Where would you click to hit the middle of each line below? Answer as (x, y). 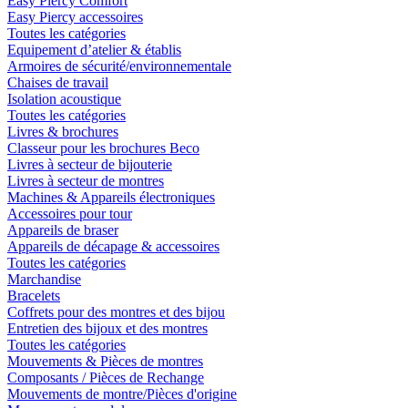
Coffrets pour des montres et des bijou (116, 311)
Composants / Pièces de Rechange (106, 377)
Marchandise (44, 279)
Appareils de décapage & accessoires (113, 246)
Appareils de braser (63, 229)
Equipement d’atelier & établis (94, 49)
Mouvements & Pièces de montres (105, 361)
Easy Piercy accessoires (75, 16)
